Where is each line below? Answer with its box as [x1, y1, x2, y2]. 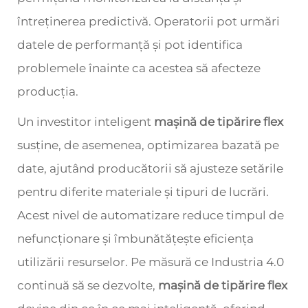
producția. [17, 85, 78, 98]
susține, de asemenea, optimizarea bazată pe [17, 138, 279, 152]
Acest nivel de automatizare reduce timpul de [17, 208, 284, 222]
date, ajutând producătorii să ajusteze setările [17, 162, 283, 175]
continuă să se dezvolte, [17, 278, 158, 292]
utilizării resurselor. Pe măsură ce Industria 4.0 [17, 255, 284, 269]
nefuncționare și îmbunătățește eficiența [17, 232, 254, 245]
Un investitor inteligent [17, 115, 154, 129]
